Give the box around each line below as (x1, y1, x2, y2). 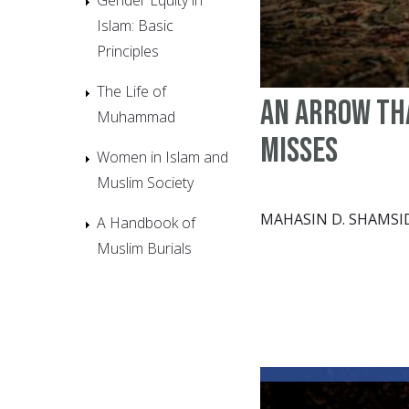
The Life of (97, 80, 166, 101)
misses (260, 131, 338, 173)
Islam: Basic (97, 15, 173, 36)
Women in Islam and (97, 146, 228, 167)
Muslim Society (97, 172, 194, 193)
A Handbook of (97, 212, 195, 233)
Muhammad (97, 106, 175, 127)
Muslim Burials (97, 237, 192, 258)
